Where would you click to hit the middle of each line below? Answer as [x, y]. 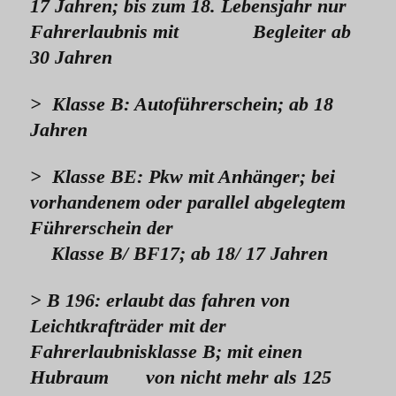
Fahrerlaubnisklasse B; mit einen [166, 352]
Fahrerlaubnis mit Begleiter [181, 32]
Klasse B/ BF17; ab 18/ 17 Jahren [179, 254]
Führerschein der [102, 228]
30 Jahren [71, 57]
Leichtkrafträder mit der [128, 326]
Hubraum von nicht [128, 377]
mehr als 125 [279, 377]
